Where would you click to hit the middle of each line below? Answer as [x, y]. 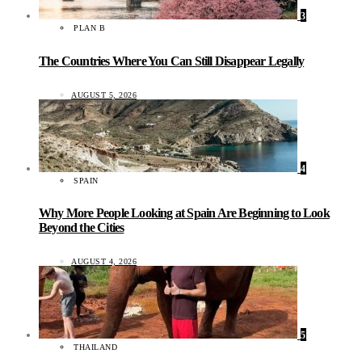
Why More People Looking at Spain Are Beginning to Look [184, 213]
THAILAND [95, 347]
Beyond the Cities [82, 228]
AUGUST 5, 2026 [104, 95]
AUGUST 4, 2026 [104, 261]
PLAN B [89, 28]
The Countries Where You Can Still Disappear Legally [172, 61]
